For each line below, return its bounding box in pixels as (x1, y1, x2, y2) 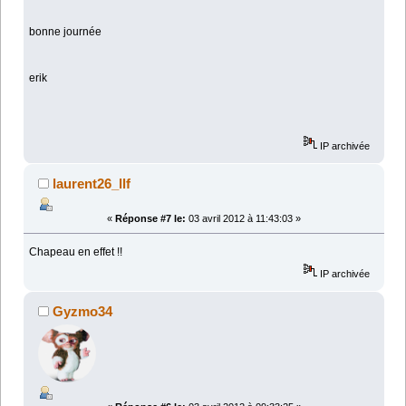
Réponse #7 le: (115, 213, 186, 225)
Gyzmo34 (53, 304, 113, 320)
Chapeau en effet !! (29, 246, 123, 259)
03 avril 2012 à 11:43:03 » (186, 213, 301, 225)
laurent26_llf (53, 176, 131, 192)
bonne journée (29, 24, 102, 38)
